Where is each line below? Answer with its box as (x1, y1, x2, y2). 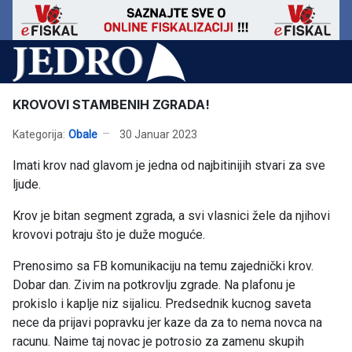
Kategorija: (13, 127, 65, 141)
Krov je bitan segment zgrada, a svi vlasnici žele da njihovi (13, 208, 330, 224)
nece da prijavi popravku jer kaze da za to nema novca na (13, 315, 322, 331)
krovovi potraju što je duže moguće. (13, 227, 205, 243)
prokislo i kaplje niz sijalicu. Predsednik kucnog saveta (13, 296, 311, 312)
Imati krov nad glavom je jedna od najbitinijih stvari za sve (13, 158, 325, 174)
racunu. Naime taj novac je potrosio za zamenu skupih (13, 334, 304, 350)
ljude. (13, 177, 41, 192)
